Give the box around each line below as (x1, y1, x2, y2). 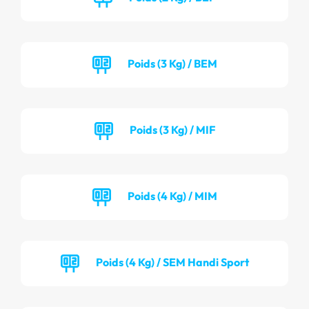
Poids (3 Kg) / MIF (129, 122, 215, 137)
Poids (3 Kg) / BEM (127, 56, 217, 70)
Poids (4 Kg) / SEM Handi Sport (95, 255, 249, 269)
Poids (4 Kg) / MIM (127, 188, 217, 203)
